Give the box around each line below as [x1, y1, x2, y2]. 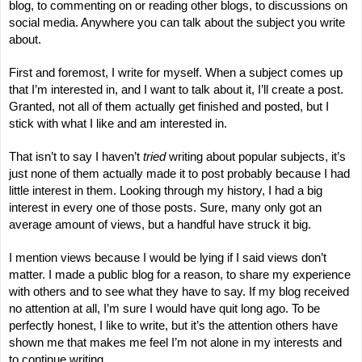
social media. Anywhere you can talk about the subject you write [9, 15, 345, 29]
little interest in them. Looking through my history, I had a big [9, 183, 322, 197]
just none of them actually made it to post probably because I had [9, 166, 350, 180]
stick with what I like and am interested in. [9, 116, 227, 130]
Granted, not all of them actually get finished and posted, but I [9, 99, 329, 113]
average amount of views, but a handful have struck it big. [9, 217, 311, 231]
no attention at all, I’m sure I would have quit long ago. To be [9, 301, 320, 315]
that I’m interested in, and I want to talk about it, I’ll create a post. [9, 82, 343, 96]
